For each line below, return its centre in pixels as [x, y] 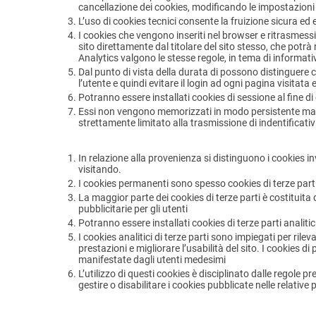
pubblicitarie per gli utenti [133, 209]
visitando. [100, 170]
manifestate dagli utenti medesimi [152, 260]
